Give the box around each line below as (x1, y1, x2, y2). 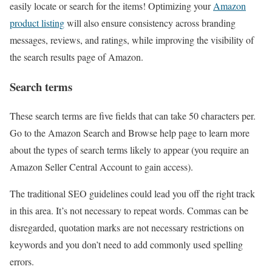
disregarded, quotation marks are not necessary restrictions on (10, 221, 244, 234)
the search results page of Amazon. (10, 50, 143, 63)
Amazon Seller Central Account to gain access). (10, 160, 193, 174)
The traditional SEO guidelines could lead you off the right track (10, 187, 255, 200)
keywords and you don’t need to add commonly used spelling (10, 238, 243, 251)
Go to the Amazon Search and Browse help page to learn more (10, 126, 250, 140)
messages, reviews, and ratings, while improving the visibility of (10, 33, 254, 46)
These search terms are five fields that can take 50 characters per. (10, 109, 256, 123)
